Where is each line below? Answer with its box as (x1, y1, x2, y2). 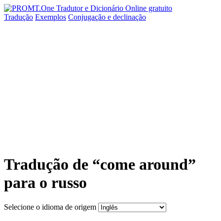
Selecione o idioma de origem (4, 202, 96, 211)
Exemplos (35, 13, 66, 21)
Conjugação (68, 13, 108, 21)
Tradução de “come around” (4, 155, 196, 174)
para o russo (4, 174, 87, 192)
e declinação (108, 13, 146, 21)
